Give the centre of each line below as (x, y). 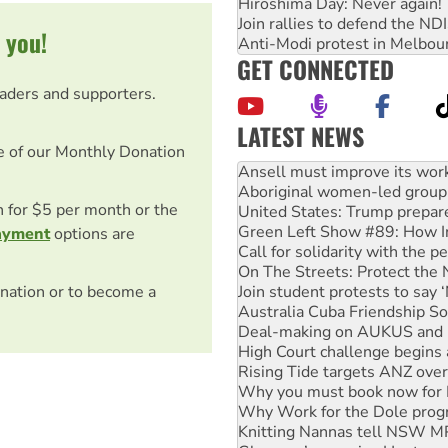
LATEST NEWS (300, 135)
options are (92, 233)
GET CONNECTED (315, 68)
